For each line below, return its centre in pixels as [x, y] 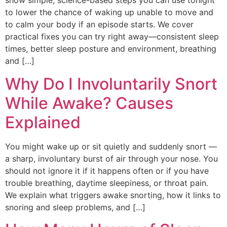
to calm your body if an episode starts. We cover [99, 25]
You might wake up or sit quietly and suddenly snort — [111, 146]
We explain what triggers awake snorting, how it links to [113, 195]
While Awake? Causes [89, 103]
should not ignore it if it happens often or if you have [107, 171]
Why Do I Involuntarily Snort [111, 84]
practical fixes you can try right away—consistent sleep [112, 37]
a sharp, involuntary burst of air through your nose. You [111, 158]
